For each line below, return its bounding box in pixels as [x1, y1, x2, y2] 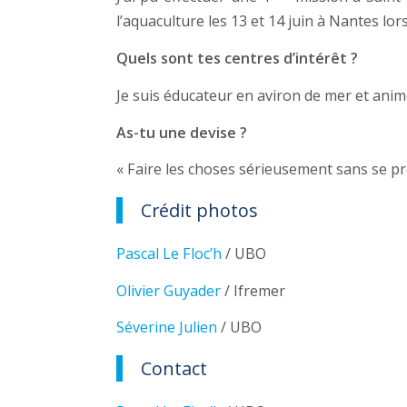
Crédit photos [140, 198, 258, 223]
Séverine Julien [115, 317, 217, 338]
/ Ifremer [220, 280, 285, 301]
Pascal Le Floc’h [115, 243, 222, 263]
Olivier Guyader [115, 280, 221, 301]
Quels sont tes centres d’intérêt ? [115, 48, 358, 69]
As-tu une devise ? [115, 122, 247, 143]
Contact [140, 356, 207, 382]
